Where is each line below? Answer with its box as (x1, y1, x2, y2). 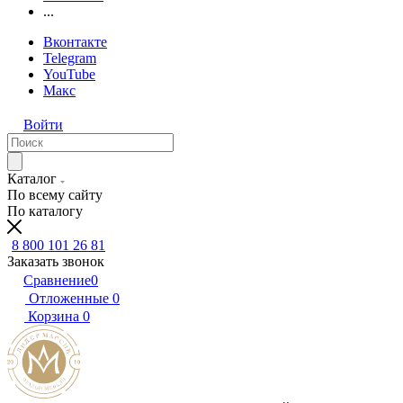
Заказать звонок (7, 254, 104, 269)
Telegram (43, 50, 96, 66)
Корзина (28, 309, 79, 324)
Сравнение (23, 273, 91, 288)
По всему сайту (7, 187, 103, 202)
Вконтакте (43, 34, 107, 49)
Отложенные (29, 291, 109, 306)
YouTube (43, 67, 95, 82)
